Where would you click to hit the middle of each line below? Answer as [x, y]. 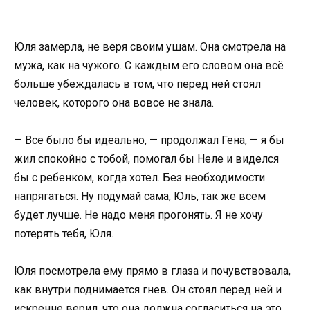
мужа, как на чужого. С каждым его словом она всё [149, 65]
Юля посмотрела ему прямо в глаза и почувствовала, [152, 271]
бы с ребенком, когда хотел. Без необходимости [139, 177]
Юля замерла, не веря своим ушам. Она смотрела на [150, 46]
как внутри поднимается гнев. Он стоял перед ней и [148, 290]
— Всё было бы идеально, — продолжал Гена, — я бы [149, 140]
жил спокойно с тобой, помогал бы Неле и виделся [146, 158]
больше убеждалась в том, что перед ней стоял [137, 84]
